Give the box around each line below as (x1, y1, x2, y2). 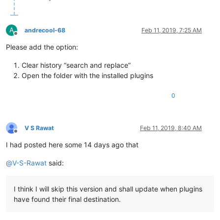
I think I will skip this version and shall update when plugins (14, 184, 202, 193)
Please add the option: (6, 42, 78, 51)
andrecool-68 (25, 26, 65, 34)
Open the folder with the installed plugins (22, 71, 153, 80)
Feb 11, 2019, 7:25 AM (141, 26, 202, 34)
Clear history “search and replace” (22, 60, 131, 69)
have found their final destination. (14, 194, 121, 203)
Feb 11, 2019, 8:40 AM (140, 124, 202, 132)
